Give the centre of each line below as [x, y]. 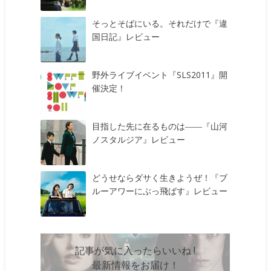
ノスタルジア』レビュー [139, 139]
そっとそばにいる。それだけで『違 [160, 23]
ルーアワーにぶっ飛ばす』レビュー [160, 191]
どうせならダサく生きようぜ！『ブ [160, 177]
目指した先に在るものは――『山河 [160, 126]
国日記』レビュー [126, 36]
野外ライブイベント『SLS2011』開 [160, 74]
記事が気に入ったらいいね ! [135, 251]
